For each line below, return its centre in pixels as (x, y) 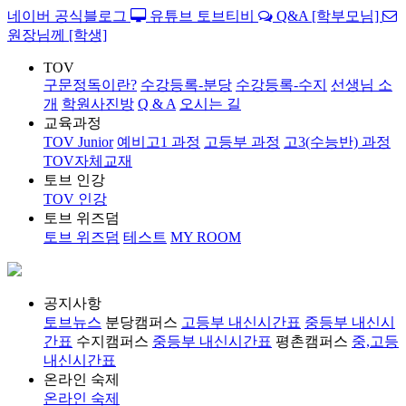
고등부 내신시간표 (241, 322)
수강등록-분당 (186, 85)
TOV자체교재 (88, 161)
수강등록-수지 (281, 85)
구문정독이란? (90, 85)
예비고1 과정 (159, 142)
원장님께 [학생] (57, 35)
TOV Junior (78, 142)
